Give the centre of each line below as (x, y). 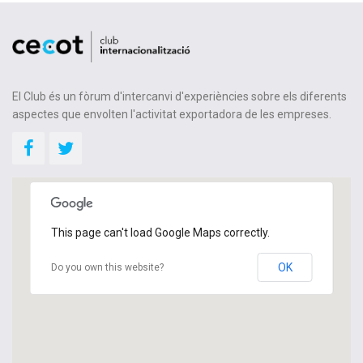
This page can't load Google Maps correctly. (160, 232)
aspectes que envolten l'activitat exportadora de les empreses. (172, 114)
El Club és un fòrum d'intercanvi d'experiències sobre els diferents (179, 96)
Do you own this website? (107, 267)
